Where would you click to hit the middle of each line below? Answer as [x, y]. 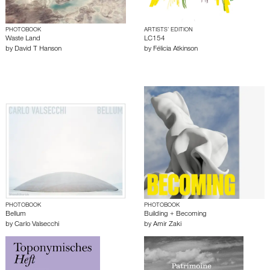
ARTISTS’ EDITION [168, 30]
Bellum [16, 214]
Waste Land [23, 39]
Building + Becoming [175, 214]
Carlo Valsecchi [37, 224]
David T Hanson [38, 49]
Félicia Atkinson [175, 49]
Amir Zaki [167, 224]
